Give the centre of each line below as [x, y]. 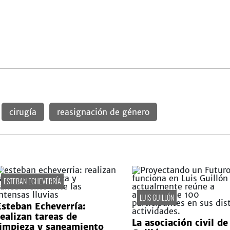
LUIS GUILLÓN [157, 197]
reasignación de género [103, 112]
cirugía [23, 112]
